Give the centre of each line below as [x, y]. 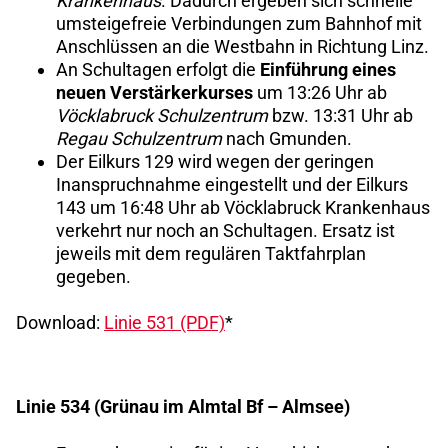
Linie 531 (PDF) [164, 323]
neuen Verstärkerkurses [154, 93]
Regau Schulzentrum [139, 139]
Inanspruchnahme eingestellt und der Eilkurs [232, 185]
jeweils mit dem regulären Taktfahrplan [211, 254]
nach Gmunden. [287, 139]
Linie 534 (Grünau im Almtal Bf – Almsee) [183, 407]
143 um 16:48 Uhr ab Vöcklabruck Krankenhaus [243, 208]
